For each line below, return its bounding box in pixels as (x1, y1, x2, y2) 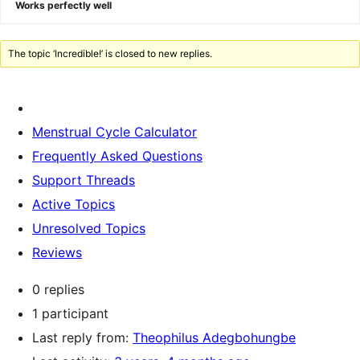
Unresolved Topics (32, 220, 145, 236)
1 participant (32, 305, 108, 321)
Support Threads (32, 172, 135, 188)
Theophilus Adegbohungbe (133, 329, 296, 346)
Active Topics (32, 196, 115, 212)
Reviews (32, 244, 82, 260)
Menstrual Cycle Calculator (32, 124, 197, 140)
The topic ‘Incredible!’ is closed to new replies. (8, 47, 213, 59)
